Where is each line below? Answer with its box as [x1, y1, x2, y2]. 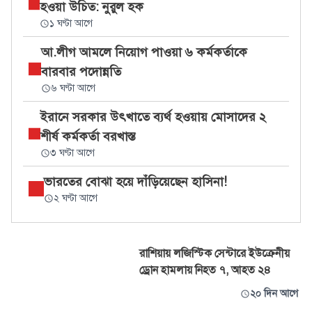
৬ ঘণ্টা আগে [51, 82, 96, 94]
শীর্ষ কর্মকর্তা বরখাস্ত [40, 129, 135, 144]
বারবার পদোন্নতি [41, 64, 122, 79]
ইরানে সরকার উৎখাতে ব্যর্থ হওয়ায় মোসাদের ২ [40, 109, 266, 125]
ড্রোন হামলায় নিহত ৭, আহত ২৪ [139, 263, 271, 277]
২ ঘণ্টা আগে [54, 192, 97, 204]
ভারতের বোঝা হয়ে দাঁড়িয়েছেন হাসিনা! [44, 174, 227, 189]
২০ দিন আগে [250, 288, 298, 299]
